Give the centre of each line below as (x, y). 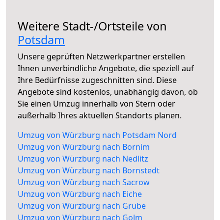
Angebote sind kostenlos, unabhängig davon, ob (108, 92)
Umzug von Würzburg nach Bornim (84, 147)
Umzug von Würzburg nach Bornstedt (89, 171)
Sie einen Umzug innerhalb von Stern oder (96, 104)
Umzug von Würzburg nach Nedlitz (83, 159)
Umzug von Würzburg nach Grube (82, 206)
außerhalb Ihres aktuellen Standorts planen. (100, 116)
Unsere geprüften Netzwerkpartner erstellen (101, 57)
